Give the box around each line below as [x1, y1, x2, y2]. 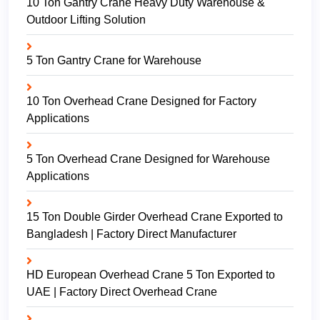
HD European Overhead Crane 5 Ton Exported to [26, 269, 275, 281]
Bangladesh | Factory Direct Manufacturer [26, 228, 236, 241]
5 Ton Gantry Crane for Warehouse [26, 54, 201, 67]
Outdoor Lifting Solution [26, 14, 146, 26]
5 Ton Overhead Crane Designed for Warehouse [26, 153, 270, 166]
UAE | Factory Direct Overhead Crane [26, 286, 217, 299]
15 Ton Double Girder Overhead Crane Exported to [26, 211, 283, 224]
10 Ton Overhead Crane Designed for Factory [26, 95, 256, 108]
